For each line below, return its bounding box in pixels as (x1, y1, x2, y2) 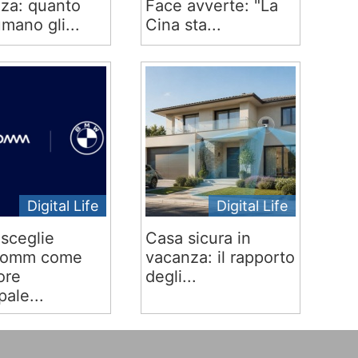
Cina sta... (145, 15, 221, 34)
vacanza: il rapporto (145, 248, 295, 267)
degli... (145, 267, 197, 286)
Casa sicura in (145, 229, 251, 248)
